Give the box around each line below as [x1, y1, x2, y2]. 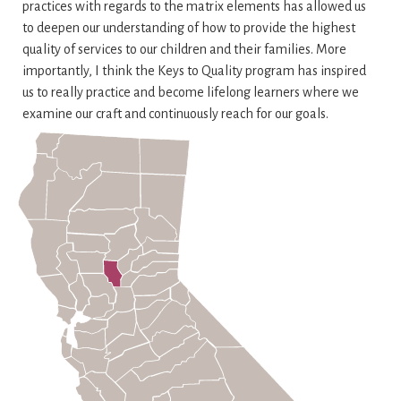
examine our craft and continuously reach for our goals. [22, 107, 328, 121]
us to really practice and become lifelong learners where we [22, 85, 359, 99]
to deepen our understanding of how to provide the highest [22, 21, 355, 35]
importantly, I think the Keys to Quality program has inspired [22, 64, 366, 78]
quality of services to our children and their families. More [22, 42, 346, 56]
